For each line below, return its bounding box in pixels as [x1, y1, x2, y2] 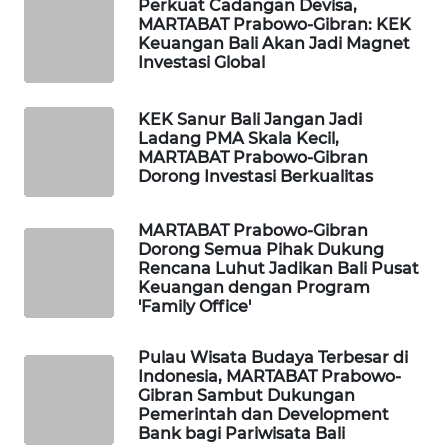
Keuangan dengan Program [138, 278, 370, 298]
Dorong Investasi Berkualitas [138, 167, 373, 187]
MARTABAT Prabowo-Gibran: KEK [138, 15, 411, 35]
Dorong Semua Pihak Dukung [138, 240, 384, 260]
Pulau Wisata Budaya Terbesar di [138, 348, 408, 368]
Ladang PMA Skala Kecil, [138, 129, 339, 149]
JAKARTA [40, 326, 91, 344]
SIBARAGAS [40, 41, 107, 59]
